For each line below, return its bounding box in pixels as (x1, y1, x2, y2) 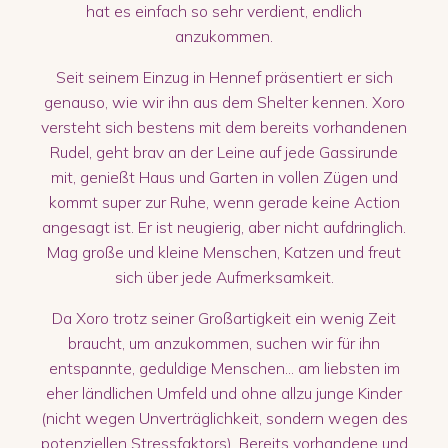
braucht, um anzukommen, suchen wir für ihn (68, 332, 380, 353)
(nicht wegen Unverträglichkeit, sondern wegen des (40, 407, 408, 428)
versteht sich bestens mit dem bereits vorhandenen (41, 116, 407, 137)
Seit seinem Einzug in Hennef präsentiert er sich (55, 66, 393, 87)
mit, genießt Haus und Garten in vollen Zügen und (50, 166, 398, 187)
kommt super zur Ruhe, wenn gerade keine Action (48, 191, 400, 212)
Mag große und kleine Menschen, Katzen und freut (47, 241, 401, 262)
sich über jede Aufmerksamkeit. (114, 266, 334, 287)
